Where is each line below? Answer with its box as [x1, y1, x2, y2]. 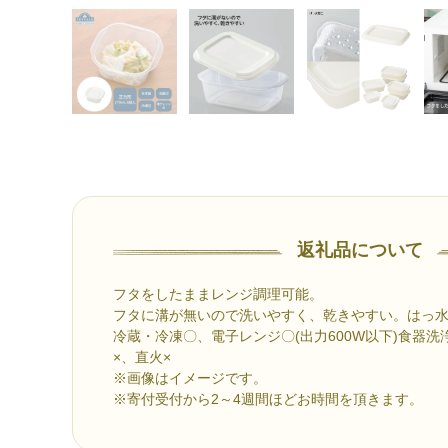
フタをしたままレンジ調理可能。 [113, 285, 323, 302]
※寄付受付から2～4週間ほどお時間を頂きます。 [113, 390, 423, 407]
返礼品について [296, 239, 423, 260]
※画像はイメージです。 [113, 369, 267, 386]
